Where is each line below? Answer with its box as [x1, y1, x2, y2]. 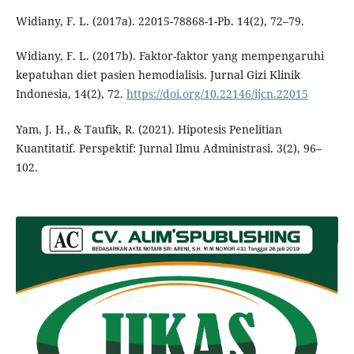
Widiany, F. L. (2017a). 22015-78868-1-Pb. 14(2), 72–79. [15, 13, 304, 29]
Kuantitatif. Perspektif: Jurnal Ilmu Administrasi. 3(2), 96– [15, 140, 322, 156]
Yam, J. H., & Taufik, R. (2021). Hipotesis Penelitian [15, 121, 282, 137]
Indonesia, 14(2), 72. [15, 86, 126, 102]
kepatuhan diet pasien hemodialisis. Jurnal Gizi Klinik [15, 67, 300, 83]
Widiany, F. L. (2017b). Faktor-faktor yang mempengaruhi [15, 48, 324, 64]
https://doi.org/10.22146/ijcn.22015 [126, 86, 308, 102]
